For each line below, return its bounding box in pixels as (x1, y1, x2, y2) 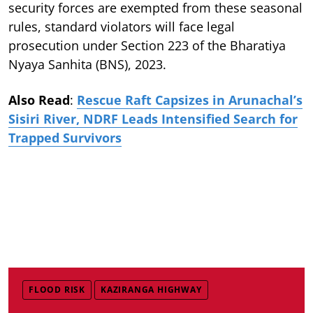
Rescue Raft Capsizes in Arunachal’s (77, 91, 303, 108)
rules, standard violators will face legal (8, 17, 235, 35)
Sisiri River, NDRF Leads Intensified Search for (8, 110, 298, 127)
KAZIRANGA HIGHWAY (101, 283, 202, 296)
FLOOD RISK (29, 283, 85, 296)
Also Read (8, 91, 70, 108)
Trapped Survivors (8, 129, 122, 146)
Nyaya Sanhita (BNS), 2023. (8, 55, 166, 73)
